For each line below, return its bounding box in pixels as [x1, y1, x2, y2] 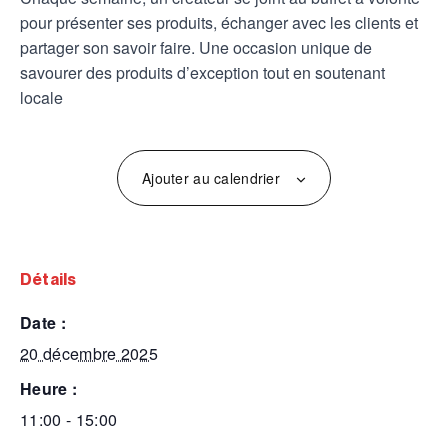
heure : [32, 376, 78, 400]
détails [32, 268, 77, 289]
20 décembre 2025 [20, 341, 159, 365]
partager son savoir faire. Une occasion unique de [20, 35, 372, 59]
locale [20, 85, 63, 109]
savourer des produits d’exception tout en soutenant [20, 60, 385, 84]
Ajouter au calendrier [142, 167, 280, 188]
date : [32, 310, 66, 334]
